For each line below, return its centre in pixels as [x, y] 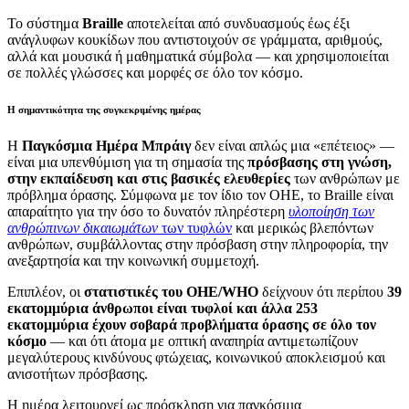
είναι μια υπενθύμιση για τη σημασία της [127, 163]
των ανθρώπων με [345, 179]
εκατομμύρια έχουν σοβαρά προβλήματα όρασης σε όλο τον [192, 325]
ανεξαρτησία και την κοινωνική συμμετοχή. [133, 261]
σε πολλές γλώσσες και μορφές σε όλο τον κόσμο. [155, 73]
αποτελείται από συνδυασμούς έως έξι [236, 24]
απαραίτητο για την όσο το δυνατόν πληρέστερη [148, 212]
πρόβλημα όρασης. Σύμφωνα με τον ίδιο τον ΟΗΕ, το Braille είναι [200, 195]
